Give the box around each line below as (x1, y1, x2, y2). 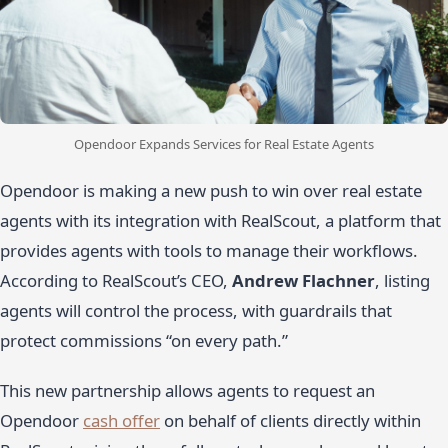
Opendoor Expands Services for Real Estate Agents (74, 135, 374, 154)
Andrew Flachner (232, 269, 375, 293)
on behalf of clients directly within (160, 409, 421, 433)
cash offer (83, 409, 160, 433)
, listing (375, 269, 430, 293)
